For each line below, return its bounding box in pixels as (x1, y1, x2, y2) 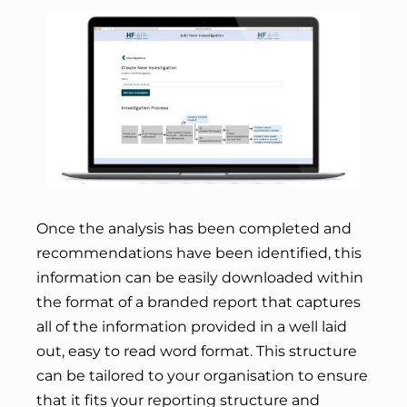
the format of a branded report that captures (36, 293, 361, 311)
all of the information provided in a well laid (36, 317, 347, 335)
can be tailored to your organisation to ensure (36, 366, 368, 384)
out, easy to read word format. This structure (36, 342, 357, 360)
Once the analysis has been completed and (36, 219, 352, 237)
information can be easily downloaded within (36, 268, 363, 286)
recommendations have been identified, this (36, 243, 362, 262)
